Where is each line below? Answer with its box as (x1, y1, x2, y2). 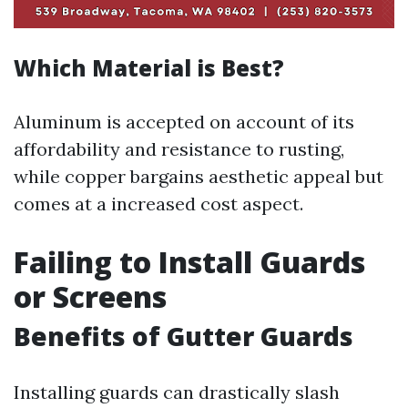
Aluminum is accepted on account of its (14, 110, 354, 134)
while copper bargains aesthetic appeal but (14, 165, 383, 189)
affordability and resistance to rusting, (14, 138, 344, 161)
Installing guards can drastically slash (14, 381, 340, 404)
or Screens (14, 277, 167, 317)
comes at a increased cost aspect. (14, 192, 303, 216)
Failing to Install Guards (14, 242, 365, 282)
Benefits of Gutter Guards (14, 319, 353, 354)
